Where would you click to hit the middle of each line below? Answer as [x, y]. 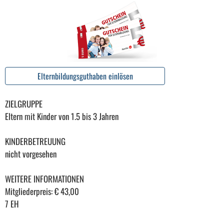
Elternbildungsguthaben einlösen [85, 76]
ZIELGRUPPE [24, 103]
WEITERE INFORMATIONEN [44, 178]
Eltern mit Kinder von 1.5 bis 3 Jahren [62, 116]
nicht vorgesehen [31, 153]
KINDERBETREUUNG [35, 141]
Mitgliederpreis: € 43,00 [42, 191]
